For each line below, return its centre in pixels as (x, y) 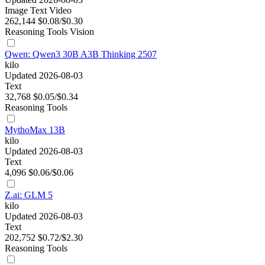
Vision (82, 32)
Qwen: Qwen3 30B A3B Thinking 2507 (81, 54)
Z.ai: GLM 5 (29, 195)
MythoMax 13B (35, 130)
